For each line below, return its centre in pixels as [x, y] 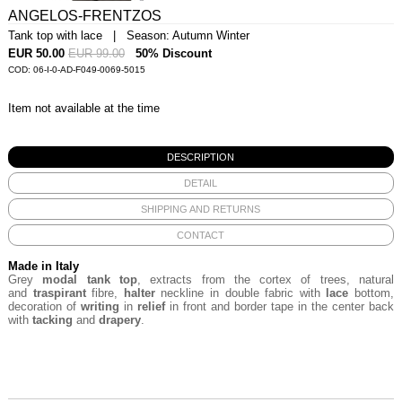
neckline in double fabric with [240, 293]
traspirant [59, 293]
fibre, [105, 293]
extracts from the [205, 280]
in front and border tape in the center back [280, 306]
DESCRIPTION [201, 157]
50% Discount [173, 53]
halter [139, 293]
